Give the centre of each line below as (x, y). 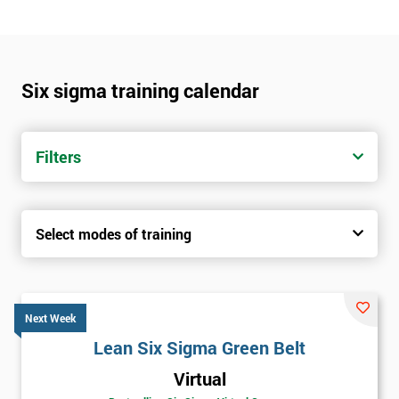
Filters (58, 156)
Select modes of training (114, 233)
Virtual (199, 379)
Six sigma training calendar (140, 90)
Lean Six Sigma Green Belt (199, 347)
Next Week (50, 318)
